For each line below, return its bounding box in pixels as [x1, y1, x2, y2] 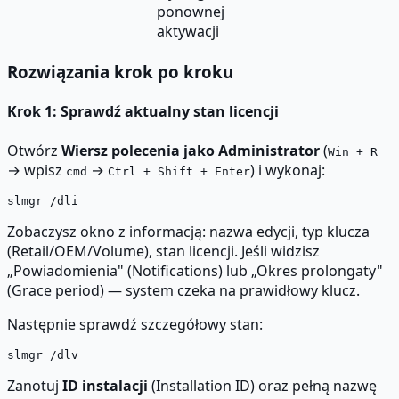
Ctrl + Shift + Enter [108, 164, 250, 178]
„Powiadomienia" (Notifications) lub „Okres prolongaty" [7, 260, 383, 281]
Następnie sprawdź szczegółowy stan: [7, 313, 263, 334]
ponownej [157, 2, 224, 22]
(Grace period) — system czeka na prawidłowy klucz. [7, 280, 360, 300]
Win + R [328, 144, 378, 159]
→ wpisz [7, 159, 66, 180]
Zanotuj [7, 375, 62, 395]
